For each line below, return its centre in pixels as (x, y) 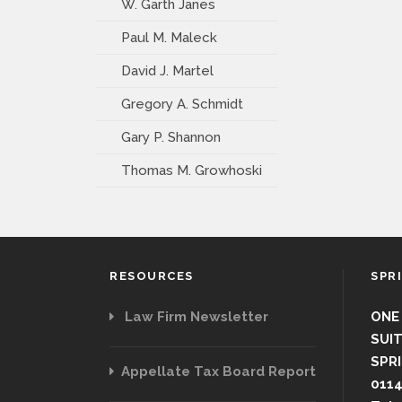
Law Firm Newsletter (191, 317)
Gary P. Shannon (171, 137)
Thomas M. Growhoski (192, 170)
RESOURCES (152, 276)
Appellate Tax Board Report (215, 371)
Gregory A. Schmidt (182, 104)
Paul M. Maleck (169, 38)
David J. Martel (167, 71)
